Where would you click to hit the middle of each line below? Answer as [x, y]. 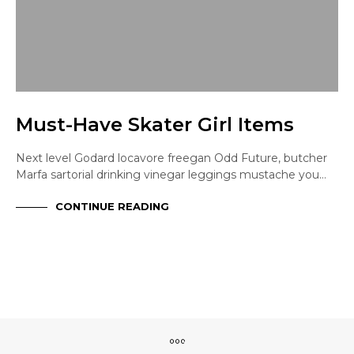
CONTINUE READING [112, 206]
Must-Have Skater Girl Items [155, 125]
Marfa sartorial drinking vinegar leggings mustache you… [171, 175]
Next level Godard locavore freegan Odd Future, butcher [171, 158]
